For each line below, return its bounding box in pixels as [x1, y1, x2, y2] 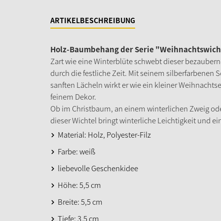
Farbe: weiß [58, 146, 95, 157]
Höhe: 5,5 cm [58, 179, 101, 190]
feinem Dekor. [50, 91, 96, 102]
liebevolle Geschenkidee [58, 162, 138, 174]
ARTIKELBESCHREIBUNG [50, 15, 135, 25]
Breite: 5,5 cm [58, 196, 103, 207]
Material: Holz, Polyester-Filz [58, 129, 151, 140]
